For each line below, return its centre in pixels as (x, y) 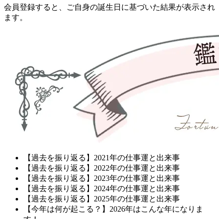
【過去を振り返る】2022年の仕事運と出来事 (102, 168)
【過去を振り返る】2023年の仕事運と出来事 (102, 178)
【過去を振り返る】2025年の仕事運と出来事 (102, 198)
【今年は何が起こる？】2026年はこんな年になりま (113, 209)
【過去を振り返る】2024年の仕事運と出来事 (102, 188)
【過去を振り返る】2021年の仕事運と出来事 (102, 157)
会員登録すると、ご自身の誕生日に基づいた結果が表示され (109, 7)
